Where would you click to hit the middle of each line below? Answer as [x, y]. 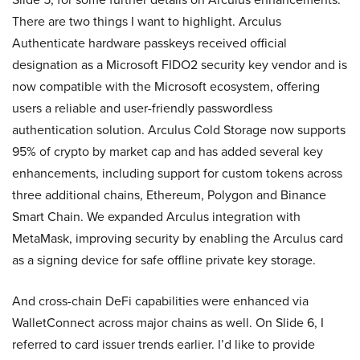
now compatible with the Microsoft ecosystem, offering [166, 86]
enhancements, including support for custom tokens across [177, 173]
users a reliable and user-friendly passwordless [142, 108]
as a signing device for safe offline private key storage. [164, 260]
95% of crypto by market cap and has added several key [168, 151]
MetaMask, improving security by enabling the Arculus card [178, 238]
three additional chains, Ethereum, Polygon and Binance [169, 195]
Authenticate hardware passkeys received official [149, 43]
